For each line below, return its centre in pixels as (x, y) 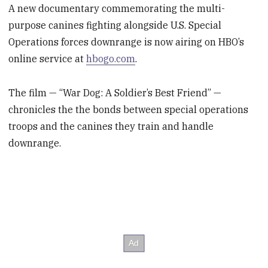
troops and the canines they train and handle (111, 127)
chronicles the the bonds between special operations (129, 110)
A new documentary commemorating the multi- (117, 9)
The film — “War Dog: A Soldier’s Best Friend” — (115, 93)
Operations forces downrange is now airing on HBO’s (127, 42)
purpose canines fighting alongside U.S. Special (115, 25)
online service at (48, 59)
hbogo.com (111, 59)
